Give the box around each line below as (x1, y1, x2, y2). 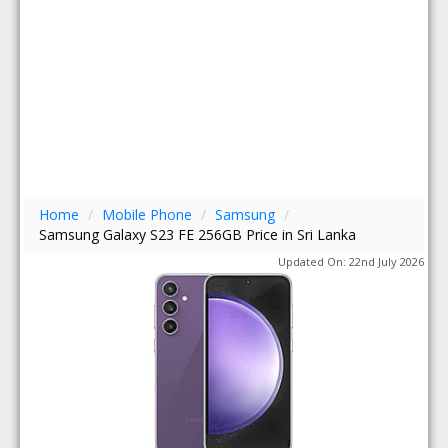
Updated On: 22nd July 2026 (277, 254, 424, 269)
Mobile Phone (102, 205, 193, 224)
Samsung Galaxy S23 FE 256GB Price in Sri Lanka (39, 225, 357, 244)
